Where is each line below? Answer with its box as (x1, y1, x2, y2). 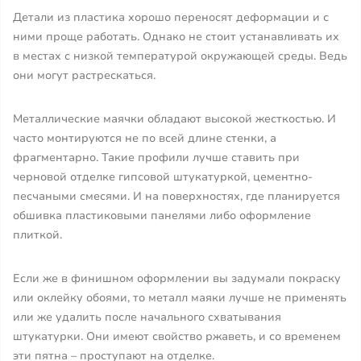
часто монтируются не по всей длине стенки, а (13, 131, 276, 146)
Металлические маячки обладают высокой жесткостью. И (13, 111, 336, 127)
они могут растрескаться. (13, 68, 156, 83)
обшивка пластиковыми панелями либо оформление (13, 208, 311, 223)
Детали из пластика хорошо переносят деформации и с (13, 10, 329, 25)
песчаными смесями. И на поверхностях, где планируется (13, 189, 340, 204)
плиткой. (13, 227, 62, 243)
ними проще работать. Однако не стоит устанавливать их (13, 29, 339, 44)
